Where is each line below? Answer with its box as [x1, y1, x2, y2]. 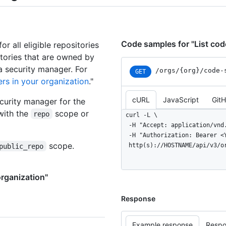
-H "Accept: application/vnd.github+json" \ [122, 121, 129, 129]
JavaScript [163, 95, 199, 104]
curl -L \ [126, 111, 157, 119]
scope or [52, 108, 89, 119]
